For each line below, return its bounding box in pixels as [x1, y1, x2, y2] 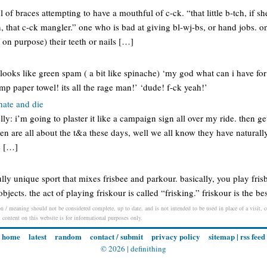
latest [29, 231, 46, 243]
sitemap [209, 231, 235, 243]
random [55, 231, 82, 243]
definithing [131, 243, 166, 254]
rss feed [240, 231, 265, 243]
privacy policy [151, 231, 200, 243]
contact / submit [90, 231, 143, 243]
